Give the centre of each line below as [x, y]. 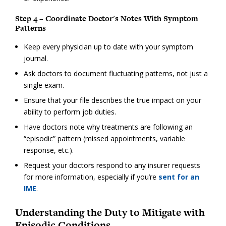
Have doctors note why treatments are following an [108, 127]
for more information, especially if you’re [91, 177]
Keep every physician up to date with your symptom [108, 47]
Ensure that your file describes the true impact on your [112, 100]
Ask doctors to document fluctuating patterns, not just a [116, 74]
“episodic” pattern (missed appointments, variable [104, 139]
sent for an [179, 177]
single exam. [44, 85]
